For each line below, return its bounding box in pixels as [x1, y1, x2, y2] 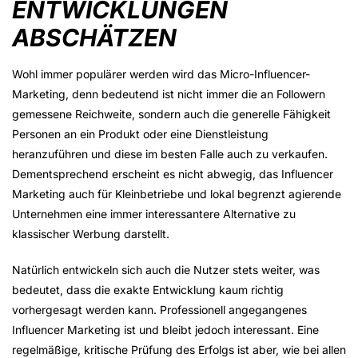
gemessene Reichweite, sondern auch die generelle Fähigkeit [12, 107, 331, 121]
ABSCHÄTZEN [12, 23, 177, 53]
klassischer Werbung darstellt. [12, 227, 169, 241]
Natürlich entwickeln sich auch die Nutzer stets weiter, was [12, 263, 320, 277]
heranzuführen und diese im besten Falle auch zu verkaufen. [12, 147, 328, 161]
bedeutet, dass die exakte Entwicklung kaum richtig [12, 283, 284, 297]
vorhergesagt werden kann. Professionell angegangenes [12, 303, 307, 317]
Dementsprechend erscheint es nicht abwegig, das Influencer [12, 167, 333, 181]
